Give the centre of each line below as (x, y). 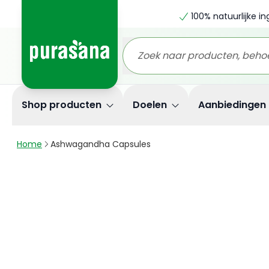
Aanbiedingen (232, 105)
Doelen (150, 105)
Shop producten (62, 105)
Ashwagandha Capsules (101, 144)
